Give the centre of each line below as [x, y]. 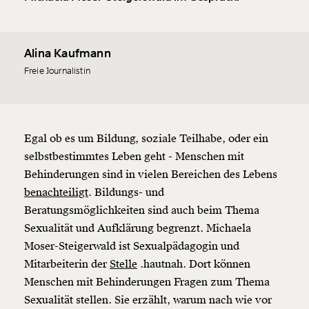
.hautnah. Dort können [194, 265]
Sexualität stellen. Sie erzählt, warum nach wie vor [148, 300]
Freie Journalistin [57, 71]
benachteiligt [56, 193]
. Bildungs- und [126, 193]
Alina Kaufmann [68, 53]
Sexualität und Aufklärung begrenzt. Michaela [138, 229]
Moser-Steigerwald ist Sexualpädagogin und [132, 247]
